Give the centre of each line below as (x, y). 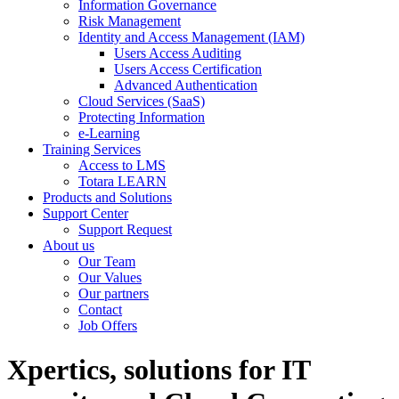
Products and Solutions (107, 198)
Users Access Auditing (178, 53)
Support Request (125, 230)
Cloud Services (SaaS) (142, 102)
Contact (100, 310)
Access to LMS (122, 166)
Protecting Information (142, 118)
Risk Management (130, 21)
